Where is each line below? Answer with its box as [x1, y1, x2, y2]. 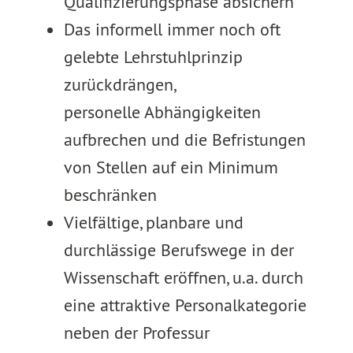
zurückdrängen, [63, 73, 175, 95]
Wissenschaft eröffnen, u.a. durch [63, 266, 303, 288]
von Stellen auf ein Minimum [63, 156, 278, 178]
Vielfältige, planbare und [63, 211, 243, 233]
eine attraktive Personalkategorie [63, 294, 307, 316]
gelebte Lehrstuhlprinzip [63, 46, 243, 68]
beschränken [63, 184, 157, 206]
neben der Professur [63, 321, 210, 344]
